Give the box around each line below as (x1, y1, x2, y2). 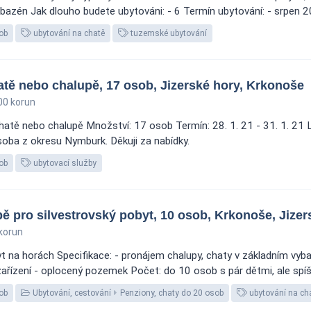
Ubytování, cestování (31, 288, 111, 298)
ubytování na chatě (31, 28, 105, 38)
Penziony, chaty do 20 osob (120, 288, 224, 298)
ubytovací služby (31, 158, 96, 168)
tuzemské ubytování (128, 28, 207, 38)
